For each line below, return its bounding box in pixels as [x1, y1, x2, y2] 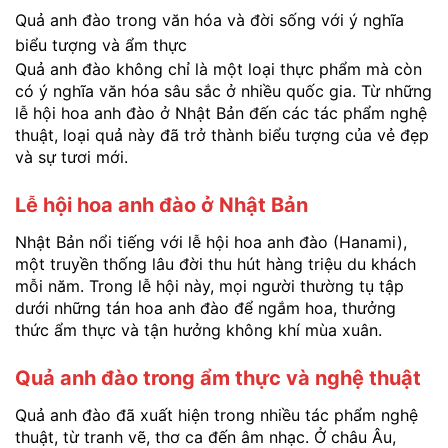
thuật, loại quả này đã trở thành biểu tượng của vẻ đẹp [15, 124, 429, 145]
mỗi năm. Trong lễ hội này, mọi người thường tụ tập [15, 275, 404, 296]
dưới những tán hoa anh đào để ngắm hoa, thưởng [15, 297, 396, 318]
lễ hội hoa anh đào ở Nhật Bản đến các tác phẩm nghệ [15, 102, 427, 123]
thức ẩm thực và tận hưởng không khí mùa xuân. [15, 319, 382, 340]
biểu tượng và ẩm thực [15, 34, 187, 55]
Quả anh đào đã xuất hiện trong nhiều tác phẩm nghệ [15, 404, 418, 425]
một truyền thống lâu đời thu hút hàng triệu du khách [15, 253, 416, 274]
